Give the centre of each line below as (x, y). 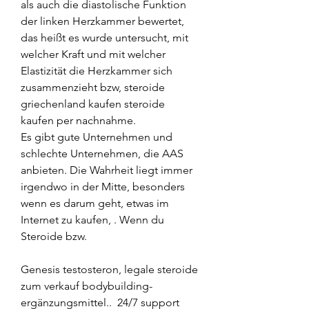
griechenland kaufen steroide (93, 103)
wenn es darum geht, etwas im (95, 203)
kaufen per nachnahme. (78, 120)
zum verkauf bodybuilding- (87, 286)
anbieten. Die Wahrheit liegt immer (107, 170)
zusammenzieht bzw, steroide (93, 87)
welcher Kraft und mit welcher (93, 54)
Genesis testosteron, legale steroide (109, 269)
